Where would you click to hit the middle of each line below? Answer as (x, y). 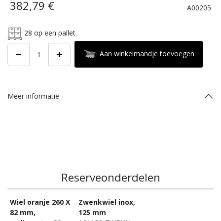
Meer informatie (33, 96)
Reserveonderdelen (110, 177)
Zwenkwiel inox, (107, 202)
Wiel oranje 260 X (40, 202)
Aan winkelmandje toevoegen (147, 53)
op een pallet (54, 33)
